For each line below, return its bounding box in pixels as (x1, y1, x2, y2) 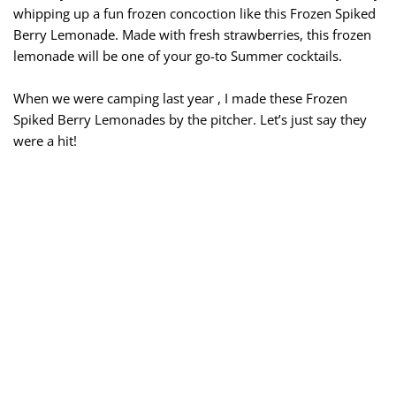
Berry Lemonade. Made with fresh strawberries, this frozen (13, 25, 371, 43)
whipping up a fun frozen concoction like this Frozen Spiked (13, 4, 376, 22)
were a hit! (13, 131, 77, 149)
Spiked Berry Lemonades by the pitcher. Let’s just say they (13, 110, 367, 128)
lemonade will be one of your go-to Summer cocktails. (13, 46, 342, 65)
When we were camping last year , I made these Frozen (13, 88, 347, 107)
